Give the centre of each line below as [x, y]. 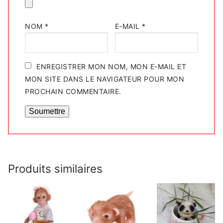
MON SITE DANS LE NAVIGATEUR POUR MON [105, 79]
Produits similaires [55, 169]
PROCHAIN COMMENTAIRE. [73, 92]
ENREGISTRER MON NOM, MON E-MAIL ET [111, 67]
